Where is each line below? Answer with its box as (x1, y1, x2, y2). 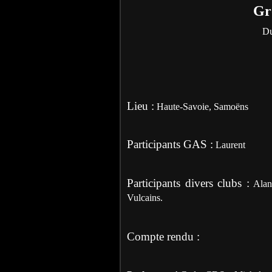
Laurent (216, 139, 245, 150)
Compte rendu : (127, 229, 200, 243)
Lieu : (127, 99, 154, 112)
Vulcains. (127, 192, 163, 203)
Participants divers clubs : (127, 176, 250, 189)
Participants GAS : (127, 137, 213, 151)
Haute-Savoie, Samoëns (157, 101, 248, 112)
